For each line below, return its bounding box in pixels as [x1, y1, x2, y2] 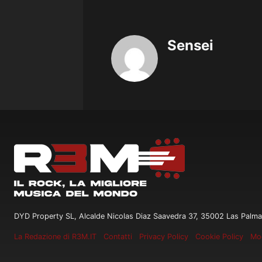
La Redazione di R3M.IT [14, 232, 96, 242]
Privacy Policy [139, 232, 188, 242]
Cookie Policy [195, 232, 243, 242]
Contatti [104, 232, 132, 242]
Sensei [167, 37, 213, 54]
